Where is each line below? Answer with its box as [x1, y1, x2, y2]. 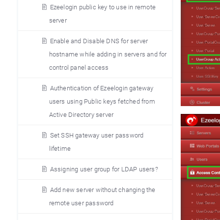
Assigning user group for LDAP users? [50, 165, 158, 173]
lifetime [49, 145, 71, 152]
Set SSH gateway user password [50, 132, 144, 139]
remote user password [49, 199, 114, 207]
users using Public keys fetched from [49, 98, 155, 105]
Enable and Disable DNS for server [50, 37, 148, 45]
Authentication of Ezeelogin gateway [50, 84, 154, 92]
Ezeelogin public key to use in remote [50, 3, 156, 11]
